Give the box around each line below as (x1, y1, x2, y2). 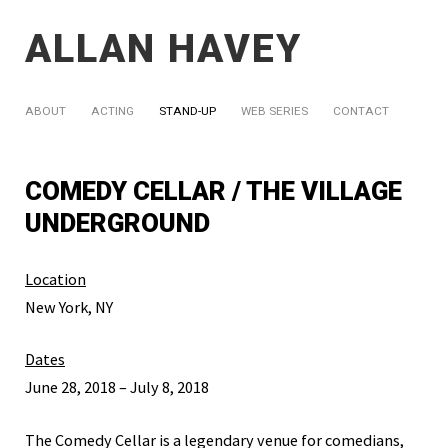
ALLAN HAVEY (25, 26, 302, 72)
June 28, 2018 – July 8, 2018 (25, 377, 209, 398)
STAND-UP (159, 104, 216, 118)
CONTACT (333, 104, 389, 118)
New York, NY (25, 297, 113, 317)
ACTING (91, 104, 134, 118)
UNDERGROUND (25, 208, 210, 238)
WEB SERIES (241, 104, 308, 118)
